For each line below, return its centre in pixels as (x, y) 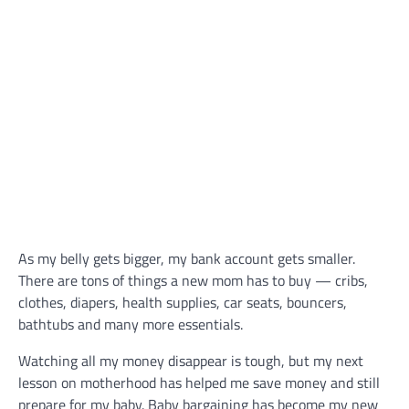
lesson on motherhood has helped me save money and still (199, 383)
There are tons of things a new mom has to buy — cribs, (193, 280)
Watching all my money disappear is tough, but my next (191, 361)
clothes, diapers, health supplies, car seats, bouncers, (183, 302)
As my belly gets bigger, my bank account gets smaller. (187, 258)
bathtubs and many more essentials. (132, 324)
